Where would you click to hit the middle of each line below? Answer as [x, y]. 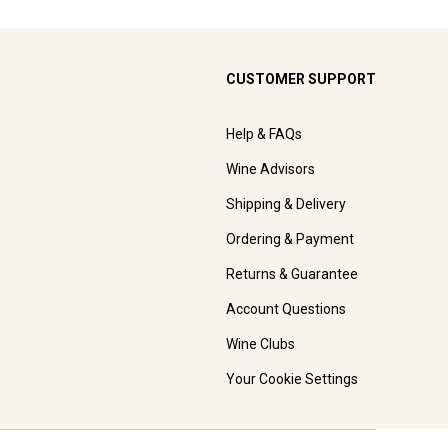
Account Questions [286, 308]
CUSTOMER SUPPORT [301, 78]
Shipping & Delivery [286, 203]
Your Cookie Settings [292, 378]
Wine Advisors [270, 168]
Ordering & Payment [290, 238]
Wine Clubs [260, 343]
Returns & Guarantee [292, 273]
